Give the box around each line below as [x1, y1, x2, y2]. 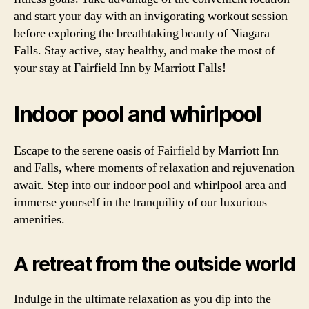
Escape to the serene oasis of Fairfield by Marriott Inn [14, 143, 279, 159]
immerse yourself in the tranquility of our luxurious [14, 195, 267, 210]
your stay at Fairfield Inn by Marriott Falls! [14, 60, 226, 76]
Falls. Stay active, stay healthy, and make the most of [14, 43, 275, 59]
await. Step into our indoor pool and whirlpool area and [14, 177, 286, 193]
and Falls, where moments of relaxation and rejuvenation [14, 160, 295, 176]
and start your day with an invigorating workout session [14, 8, 288, 24]
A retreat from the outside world [14, 252, 295, 276]
